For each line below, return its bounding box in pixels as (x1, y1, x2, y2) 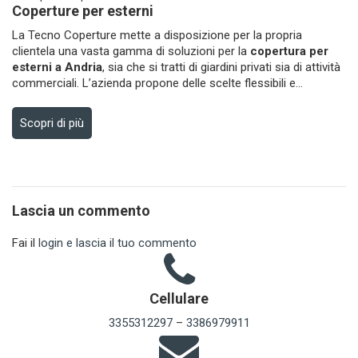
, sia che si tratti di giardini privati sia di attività (102, 60, 340, 74)
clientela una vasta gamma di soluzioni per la (12, 44, 250, 58)
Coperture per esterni (12, 2, 153, 19)
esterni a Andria (12, 60, 102, 74)
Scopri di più (20, 116, 84, 130)
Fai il (12, 236, 38, 250)
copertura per (250, 44, 328, 58)
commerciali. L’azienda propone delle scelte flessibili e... (12, 76, 306, 90)
